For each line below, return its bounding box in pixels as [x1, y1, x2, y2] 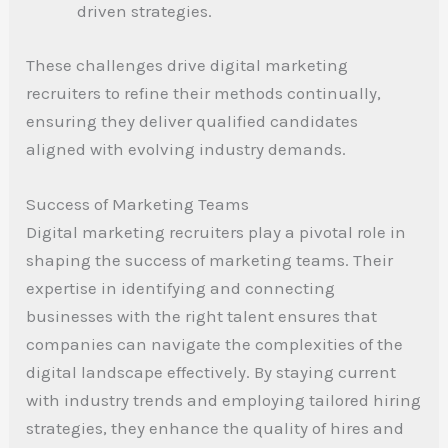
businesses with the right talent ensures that [26, 306, 378, 327]
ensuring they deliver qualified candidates [26, 110, 359, 131]
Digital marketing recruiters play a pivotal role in [26, 222, 407, 243]
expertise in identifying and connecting [26, 278, 336, 299]
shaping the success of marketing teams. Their [26, 250, 394, 271]
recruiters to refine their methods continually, [26, 82, 382, 103]
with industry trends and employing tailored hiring [26, 390, 422, 411]
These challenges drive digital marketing [26, 54, 349, 75]
